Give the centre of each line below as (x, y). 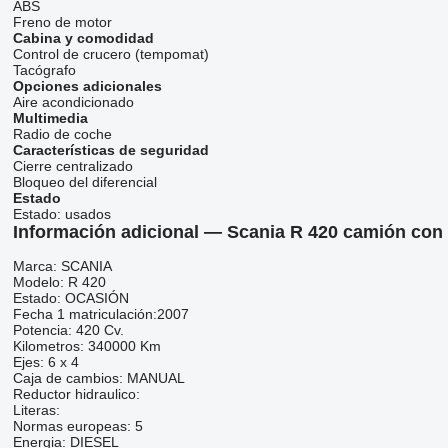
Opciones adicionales (87, 86)
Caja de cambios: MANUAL (98, 377)
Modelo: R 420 (59, 281)
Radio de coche (62, 134)
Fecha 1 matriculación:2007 (100, 313)
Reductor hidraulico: (76, 393)
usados (87, 214)
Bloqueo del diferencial (84, 182)
